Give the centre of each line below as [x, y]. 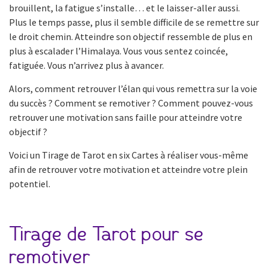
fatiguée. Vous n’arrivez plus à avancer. [86, 65]
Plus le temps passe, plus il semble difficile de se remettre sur [134, 22]
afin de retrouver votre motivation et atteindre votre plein [128, 169]
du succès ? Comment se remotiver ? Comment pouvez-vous [131, 103]
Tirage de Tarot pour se [106, 234]
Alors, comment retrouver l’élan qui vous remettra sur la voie [133, 88]
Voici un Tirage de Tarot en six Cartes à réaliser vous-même [129, 155]
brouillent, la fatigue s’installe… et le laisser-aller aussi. [124, 7]
